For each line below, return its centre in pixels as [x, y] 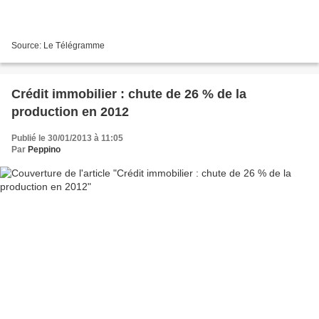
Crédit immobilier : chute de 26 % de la [129, 94]
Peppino [44, 149]
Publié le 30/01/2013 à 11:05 [67, 138]
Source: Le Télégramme [58, 45]
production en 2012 [70, 111]
